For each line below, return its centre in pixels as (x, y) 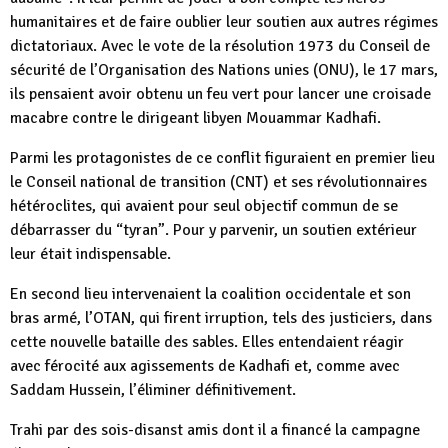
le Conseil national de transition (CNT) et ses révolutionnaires (218, 182)
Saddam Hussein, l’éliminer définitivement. (153, 390)
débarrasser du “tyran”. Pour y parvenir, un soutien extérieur (213, 230)
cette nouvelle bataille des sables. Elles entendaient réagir (207, 342)
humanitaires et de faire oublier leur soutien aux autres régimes (224, 22)
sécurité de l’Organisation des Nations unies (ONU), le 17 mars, (224, 70)
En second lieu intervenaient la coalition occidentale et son (210, 294)
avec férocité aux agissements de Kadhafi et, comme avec (205, 366)
